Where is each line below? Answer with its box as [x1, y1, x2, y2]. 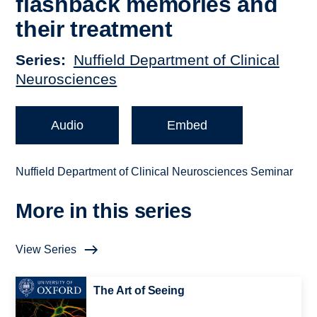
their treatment [16, 16, 173, 42]
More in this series [16, 200, 192, 223]
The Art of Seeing [93, 284, 185, 297]
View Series [16, 243, 77, 256]
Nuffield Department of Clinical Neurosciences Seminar [16, 166, 294, 178]
